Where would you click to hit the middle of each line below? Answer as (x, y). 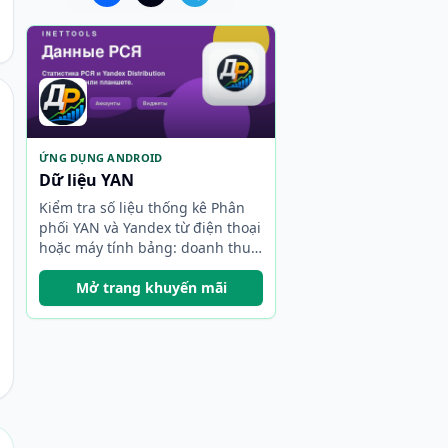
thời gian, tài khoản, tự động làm (149, 267)
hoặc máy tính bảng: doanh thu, (147, 247)
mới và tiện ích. (90, 287)
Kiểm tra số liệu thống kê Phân (142, 207)
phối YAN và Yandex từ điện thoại (150, 227)
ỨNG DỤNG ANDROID (101, 157)
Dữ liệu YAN (86, 180)
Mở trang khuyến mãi (151, 287)
